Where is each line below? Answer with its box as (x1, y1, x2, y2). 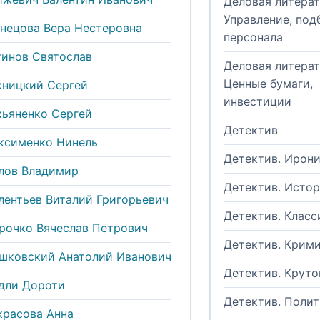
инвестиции (224, 94, 291, 109)
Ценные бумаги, (224, 76, 313, 91)
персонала (224, 30, 283, 45)
